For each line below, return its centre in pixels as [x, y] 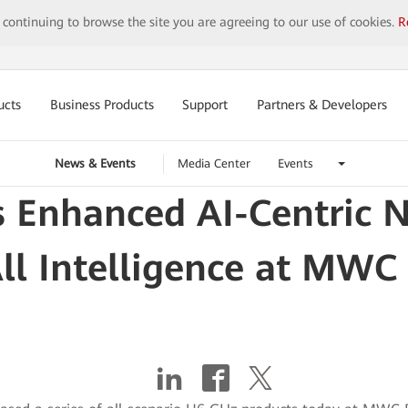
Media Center [214, 163]
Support [205, 105]
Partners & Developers [322, 105]
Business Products [102, 105]
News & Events [95, 163]
